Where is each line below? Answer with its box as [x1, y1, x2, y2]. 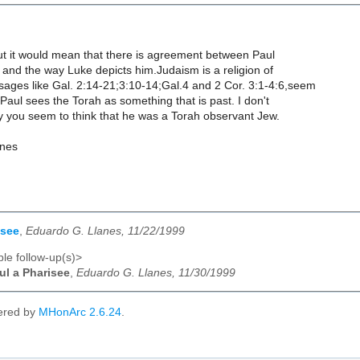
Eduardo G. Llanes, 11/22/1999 [26, 225, 185, 238]
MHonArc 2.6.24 [39, 306, 121, 319]
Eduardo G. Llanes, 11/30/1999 [76, 266, 235, 279]
